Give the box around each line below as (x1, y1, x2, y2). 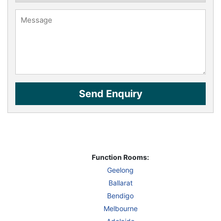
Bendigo (107, 191, 134, 200)
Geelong (107, 165, 134, 174)
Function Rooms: (92, 152, 149, 161)
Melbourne (103, 204, 138, 213)
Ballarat (108, 178, 133, 187)
